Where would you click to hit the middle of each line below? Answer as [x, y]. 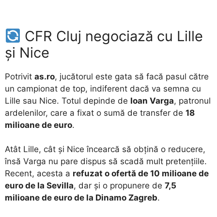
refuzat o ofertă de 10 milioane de [141, 174]
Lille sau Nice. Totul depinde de [68, 101]
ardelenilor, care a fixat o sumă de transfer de [95, 113]
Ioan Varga [152, 101]
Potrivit [20, 76]
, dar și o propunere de [119, 186]
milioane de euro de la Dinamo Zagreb [81, 198]
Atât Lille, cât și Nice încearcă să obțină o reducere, [105, 149]
